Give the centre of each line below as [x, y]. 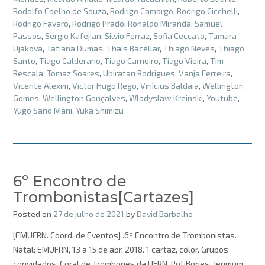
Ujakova [28, 49]
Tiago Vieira [184, 61]
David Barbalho [165, 214]
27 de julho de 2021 [89, 214]
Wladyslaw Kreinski [166, 98]
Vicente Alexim [41, 86]
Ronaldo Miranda [159, 24]
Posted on [33, 214]
